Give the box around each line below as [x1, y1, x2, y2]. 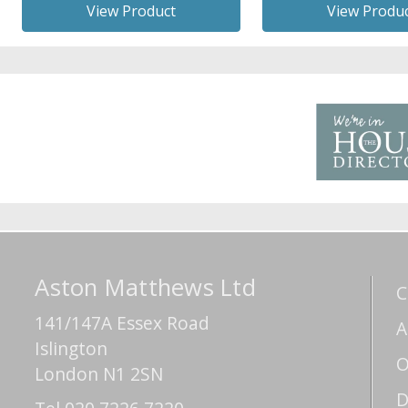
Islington [35, 336, 108, 362]
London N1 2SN [35, 362, 164, 387]
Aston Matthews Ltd [35, 271, 256, 304]
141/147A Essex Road [35, 311, 210, 336]
